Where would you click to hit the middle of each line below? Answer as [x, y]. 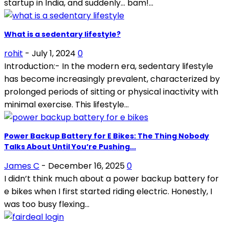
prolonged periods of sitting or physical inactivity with [111, 91]
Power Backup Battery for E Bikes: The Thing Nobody [107, 136]
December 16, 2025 [86, 166]
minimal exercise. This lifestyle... [66, 104]
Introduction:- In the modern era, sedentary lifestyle [109, 66]
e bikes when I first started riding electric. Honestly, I [108, 191]
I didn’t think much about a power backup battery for [111, 178]
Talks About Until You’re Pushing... [70, 146]
